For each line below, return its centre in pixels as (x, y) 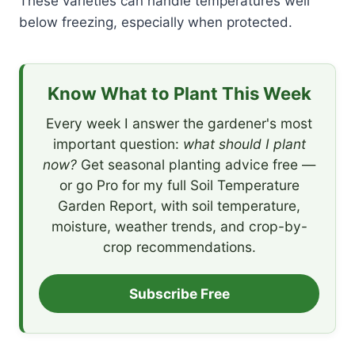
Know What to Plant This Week (179, 93)
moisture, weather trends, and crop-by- (179, 226)
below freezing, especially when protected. (156, 22)
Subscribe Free (179, 293)
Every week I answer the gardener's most (179, 123)
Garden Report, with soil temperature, (179, 205)
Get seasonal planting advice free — (196, 164)
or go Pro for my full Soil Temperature (179, 185)
